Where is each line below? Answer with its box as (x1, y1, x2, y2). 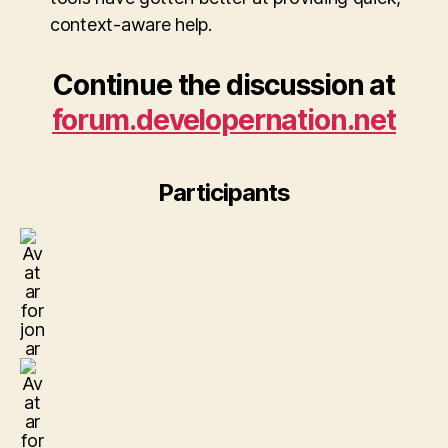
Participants (157, 178, 291, 208)
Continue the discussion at (53, 68, 395, 103)
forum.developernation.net (52, 103, 396, 138)
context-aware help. (50, 14, 212, 36)
